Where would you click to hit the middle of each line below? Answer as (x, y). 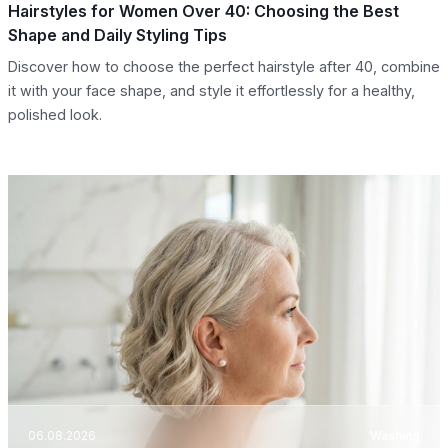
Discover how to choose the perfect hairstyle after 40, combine (224, 67)
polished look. (55, 115)
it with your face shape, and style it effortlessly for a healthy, (211, 91)
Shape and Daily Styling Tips (117, 35)
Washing (395, 435)
